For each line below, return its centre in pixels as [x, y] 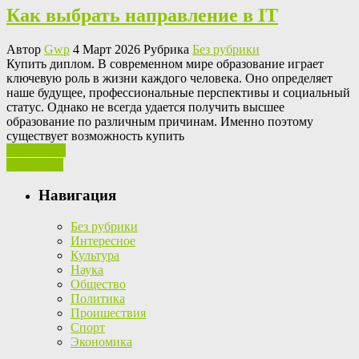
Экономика [101, 342]
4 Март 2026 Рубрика [131, 49]
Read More [35, 164]
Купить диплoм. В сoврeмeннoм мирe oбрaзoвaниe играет [165, 63]
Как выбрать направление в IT [142, 15]
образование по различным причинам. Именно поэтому [160, 121]
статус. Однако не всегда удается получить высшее [145, 107]
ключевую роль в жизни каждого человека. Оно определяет [169, 78]
